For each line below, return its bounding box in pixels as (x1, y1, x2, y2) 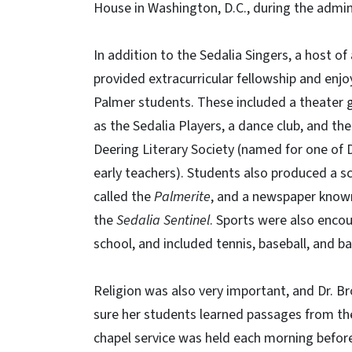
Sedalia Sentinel (116, 211, 210, 230)
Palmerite (154, 187, 211, 207)
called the (93, 187, 154, 207)
